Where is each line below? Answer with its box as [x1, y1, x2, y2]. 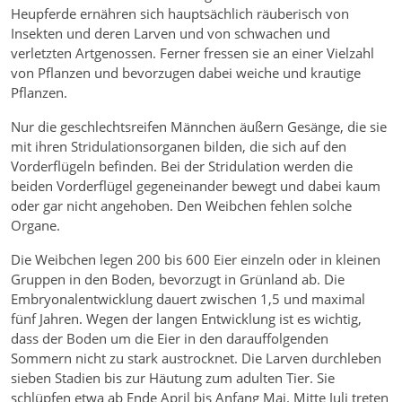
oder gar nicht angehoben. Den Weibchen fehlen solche [11, 197, 352, 215]
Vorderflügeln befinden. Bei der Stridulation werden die [11, 157, 353, 176]
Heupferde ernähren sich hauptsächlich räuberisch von [11, 4, 349, 23]
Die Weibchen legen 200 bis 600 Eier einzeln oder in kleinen [11, 250, 380, 269]
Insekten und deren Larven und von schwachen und [11, 24, 330, 43]
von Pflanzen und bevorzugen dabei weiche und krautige [11, 64, 361, 83]
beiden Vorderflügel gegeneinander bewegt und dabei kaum [11, 177, 380, 196]
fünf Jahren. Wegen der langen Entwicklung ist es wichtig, [11, 310, 362, 328]
